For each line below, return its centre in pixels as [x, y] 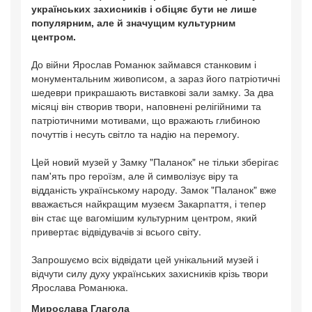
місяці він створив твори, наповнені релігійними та [146, 106]
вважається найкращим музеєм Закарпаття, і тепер [149, 203]
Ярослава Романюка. [80, 287]
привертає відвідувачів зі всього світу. [116, 231]
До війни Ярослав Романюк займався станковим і [144, 64]
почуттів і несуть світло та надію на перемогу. [135, 134]
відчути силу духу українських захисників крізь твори [150, 273]
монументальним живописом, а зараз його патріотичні [156, 78]
